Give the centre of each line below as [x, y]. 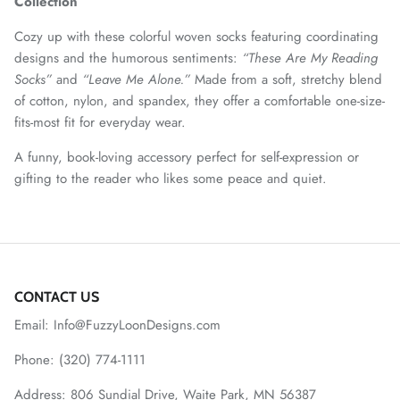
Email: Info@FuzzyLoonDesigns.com [117, 325]
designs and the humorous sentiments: [128, 58]
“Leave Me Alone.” [136, 79]
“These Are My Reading [310, 58]
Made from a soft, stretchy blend [286, 79]
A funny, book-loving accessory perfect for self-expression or [187, 157]
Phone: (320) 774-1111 [80, 359]
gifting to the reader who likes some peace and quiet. [171, 178]
